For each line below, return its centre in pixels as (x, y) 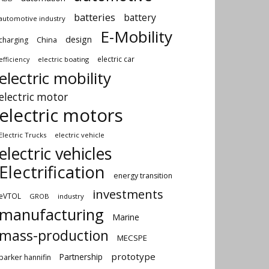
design (79, 40)
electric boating (63, 59)
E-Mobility (136, 37)
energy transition (143, 176)
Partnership (81, 257)
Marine (126, 217)
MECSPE (132, 238)
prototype (133, 257)
